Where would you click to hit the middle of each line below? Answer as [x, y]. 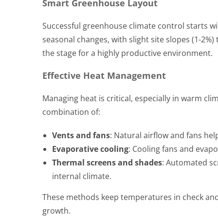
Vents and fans [81, 135]
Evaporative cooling [90, 149]
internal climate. [82, 176]
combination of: [71, 112]
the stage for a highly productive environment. [127, 53]
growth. [56, 210]
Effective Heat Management [104, 75]
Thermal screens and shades [107, 162]
